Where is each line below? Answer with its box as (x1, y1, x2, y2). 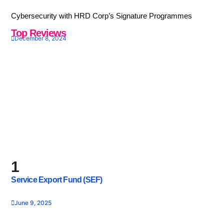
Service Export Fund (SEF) (11, 175, 102, 184)
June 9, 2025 (14, 199, 52, 207)
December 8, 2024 (14, 34, 67, 42)
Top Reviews (11, 27, 66, 38)
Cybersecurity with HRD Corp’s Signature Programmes (11, 11, 192, 20)
